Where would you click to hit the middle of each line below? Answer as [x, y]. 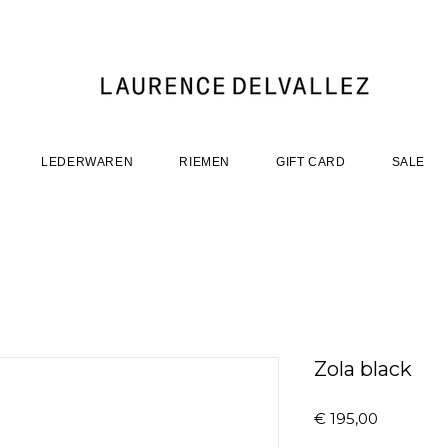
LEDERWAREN [87, 161]
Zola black [363, 369]
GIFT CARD [311, 161]
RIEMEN [204, 161]
